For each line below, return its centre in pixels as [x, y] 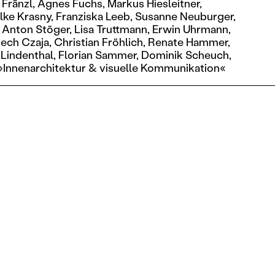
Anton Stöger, [37, 29]
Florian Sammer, [99, 54]
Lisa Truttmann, [112, 29]
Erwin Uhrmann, [192, 29]
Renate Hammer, [189, 41]
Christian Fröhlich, [100, 41]
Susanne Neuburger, [186, 16]
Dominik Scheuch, [187, 54]
